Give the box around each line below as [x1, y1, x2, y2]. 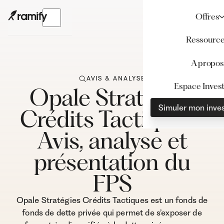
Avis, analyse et [36, 126, 187, 154]
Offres [195, 11, 219, 21]
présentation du [33, 148, 190, 176]
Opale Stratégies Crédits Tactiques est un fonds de [16, 195, 208, 205]
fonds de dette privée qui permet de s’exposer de [22, 207, 202, 218]
